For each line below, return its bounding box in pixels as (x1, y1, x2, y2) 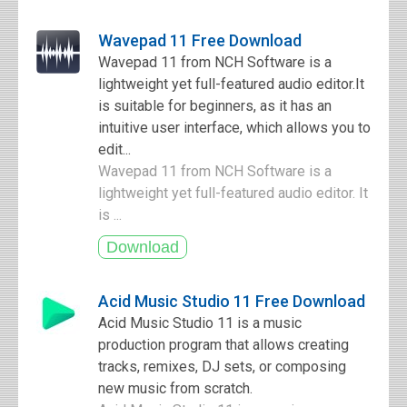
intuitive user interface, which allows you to (98, 119, 371, 136)
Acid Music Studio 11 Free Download (98, 292, 365, 311)
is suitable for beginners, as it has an (98, 97, 332, 114)
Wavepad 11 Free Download (98, 31, 302, 50)
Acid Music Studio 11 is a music (98, 314, 302, 332)
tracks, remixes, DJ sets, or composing (98, 358, 346, 375)
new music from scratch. (98, 380, 253, 397)
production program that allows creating (98, 336, 349, 353)
